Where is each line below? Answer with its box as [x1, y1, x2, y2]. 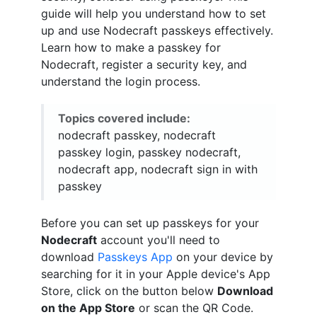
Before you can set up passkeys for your [41, 216, 259, 230]
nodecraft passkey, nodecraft [58, 128, 216, 142]
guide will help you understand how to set [41, 6, 266, 21]
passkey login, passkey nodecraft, [58, 145, 241, 159]
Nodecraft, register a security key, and [41, 57, 247, 71]
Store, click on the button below [41, 284, 217, 298]
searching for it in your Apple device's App [41, 267, 270, 281]
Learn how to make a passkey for [41, 40, 221, 54]
